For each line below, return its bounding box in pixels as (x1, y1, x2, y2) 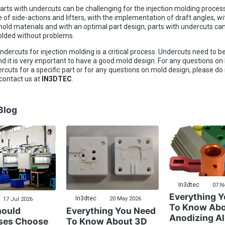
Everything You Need (66, 205, 156, 216)
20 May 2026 (107, 195, 141, 202)
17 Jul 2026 (2, 195, 33, 202)
